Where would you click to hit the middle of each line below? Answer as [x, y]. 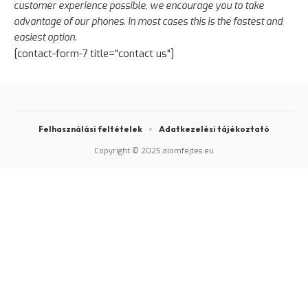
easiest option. [45, 37]
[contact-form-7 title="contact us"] [94, 54]
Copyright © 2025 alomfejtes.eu [154, 151]
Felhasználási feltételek [90, 129]
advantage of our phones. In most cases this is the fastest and [148, 22]
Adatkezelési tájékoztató [214, 129]
